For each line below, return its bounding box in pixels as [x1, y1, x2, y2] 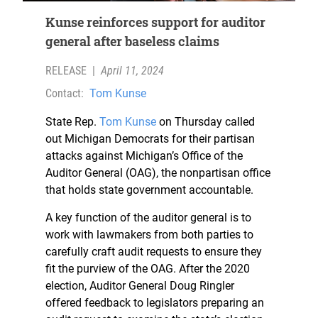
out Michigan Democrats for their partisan [45, 132, 255, 146]
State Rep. [45, 115, 99, 129]
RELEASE [45, 64, 87, 78]
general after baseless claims [45, 33, 219, 50]
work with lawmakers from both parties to [45, 228, 253, 242]
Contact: [45, 87, 84, 101]
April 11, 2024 [101, 64, 164, 78]
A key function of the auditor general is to [45, 211, 251, 225]
